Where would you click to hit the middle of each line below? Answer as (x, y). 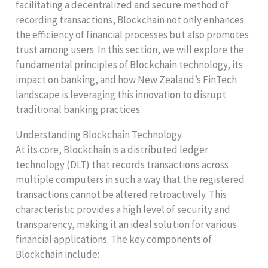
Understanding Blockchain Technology (99, 135)
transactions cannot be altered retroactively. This (121, 195)
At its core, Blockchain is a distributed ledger (112, 150)
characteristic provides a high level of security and (123, 210)
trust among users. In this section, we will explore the (130, 50)
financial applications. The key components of (114, 240)
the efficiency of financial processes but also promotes (133, 35)
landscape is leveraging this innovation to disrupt (121, 95)
